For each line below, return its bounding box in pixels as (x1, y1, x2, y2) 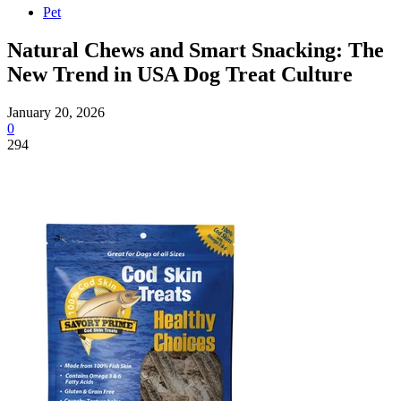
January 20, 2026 (7, 104, 105, 120)
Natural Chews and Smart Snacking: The (7, 38, 384, 62)
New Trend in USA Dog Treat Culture (7, 62, 353, 86)
